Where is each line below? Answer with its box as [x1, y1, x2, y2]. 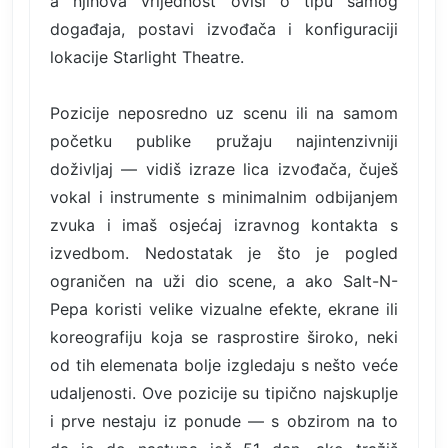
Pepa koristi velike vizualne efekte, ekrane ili [50, 298, 398, 319]
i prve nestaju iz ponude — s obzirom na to [50, 410, 398, 431]
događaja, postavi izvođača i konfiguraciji [50, 18, 398, 39]
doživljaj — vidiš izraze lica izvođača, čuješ [50, 158, 398, 179]
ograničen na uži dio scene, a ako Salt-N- [50, 270, 398, 291]
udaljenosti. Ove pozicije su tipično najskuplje [50, 382, 398, 403]
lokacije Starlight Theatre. [50, 46, 244, 67]
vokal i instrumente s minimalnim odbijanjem [50, 186, 398, 207]
